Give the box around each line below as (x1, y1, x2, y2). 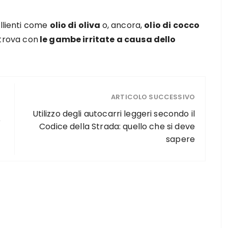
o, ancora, (102, 19, 145, 31)
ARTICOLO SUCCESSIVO (111, 92, 195, 102)
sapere (166, 133, 195, 145)
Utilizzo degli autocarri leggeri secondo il (32, 108, 195, 120)
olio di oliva (49, 19, 102, 31)
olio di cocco (144, 19, 200, 31)
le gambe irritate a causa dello (38, 34, 176, 45)
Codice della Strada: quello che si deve (39, 121, 195, 132)
